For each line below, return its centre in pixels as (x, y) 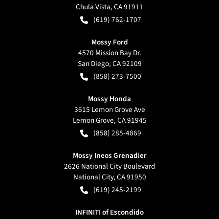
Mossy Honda (109, 99)
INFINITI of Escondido (109, 212)
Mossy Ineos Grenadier (109, 155)
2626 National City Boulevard (109, 166)
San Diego (93, 63)
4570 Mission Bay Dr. (109, 53)
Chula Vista (93, 7)
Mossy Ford (109, 42)
